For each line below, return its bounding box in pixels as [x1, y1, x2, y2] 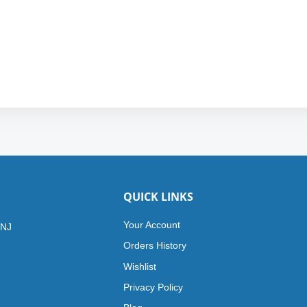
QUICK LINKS [123, 189, 193, 204]
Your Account [123, 219, 180, 230]
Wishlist [123, 261, 156, 272]
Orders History [123, 240, 186, 251]
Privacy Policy [123, 282, 183, 293]
